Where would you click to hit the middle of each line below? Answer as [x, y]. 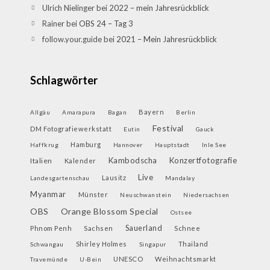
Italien [41, 161]
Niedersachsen [206, 195]
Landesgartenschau [60, 178]
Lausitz [114, 177]
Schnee [187, 228]
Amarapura [79, 112]
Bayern [151, 112]
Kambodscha [133, 160]
